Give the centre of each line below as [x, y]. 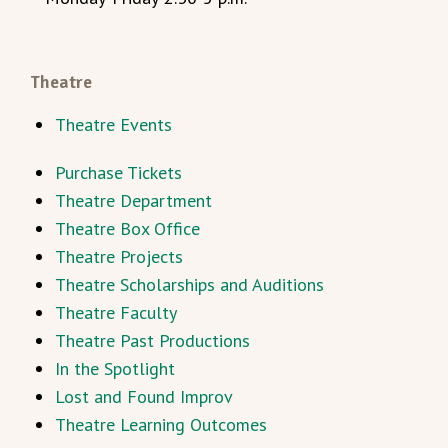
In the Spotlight [115, 368]
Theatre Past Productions [152, 340]
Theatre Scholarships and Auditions [189, 284]
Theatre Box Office [127, 228]
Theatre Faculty [116, 312]
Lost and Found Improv [144, 396]
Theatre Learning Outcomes [161, 424]
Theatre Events [113, 124]
